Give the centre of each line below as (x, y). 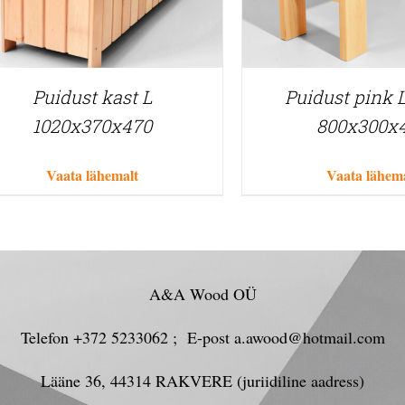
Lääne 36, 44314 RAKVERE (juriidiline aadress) (202, 381)
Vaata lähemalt (93, 175)
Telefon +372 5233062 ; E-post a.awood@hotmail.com (202, 338)
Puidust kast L (92, 97)
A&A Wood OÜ (202, 294)
